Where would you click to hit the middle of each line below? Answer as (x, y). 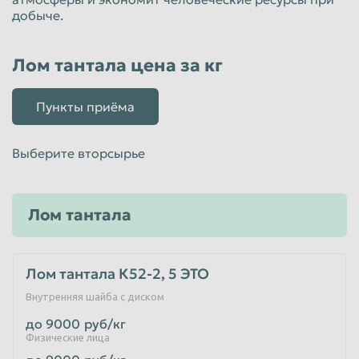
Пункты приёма (85, 106)
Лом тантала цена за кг (117, 65)
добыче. (39, 15)
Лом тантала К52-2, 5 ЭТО (117, 273)
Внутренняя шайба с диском (95, 296)
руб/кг (105, 323)
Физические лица (68, 337)
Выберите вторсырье (79, 153)
